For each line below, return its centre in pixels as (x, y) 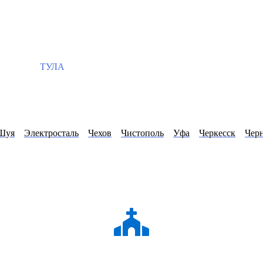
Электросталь (51, 133)
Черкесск (217, 133)
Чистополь (142, 133)
